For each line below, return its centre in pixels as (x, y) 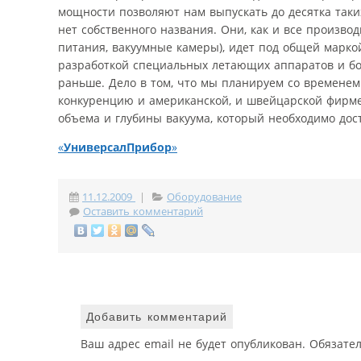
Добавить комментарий (157, 317)
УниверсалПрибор (118, 147)
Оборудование (204, 197)
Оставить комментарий (143, 211)
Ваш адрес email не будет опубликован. (193, 344)
